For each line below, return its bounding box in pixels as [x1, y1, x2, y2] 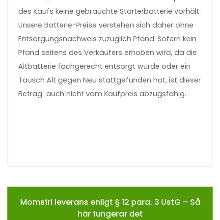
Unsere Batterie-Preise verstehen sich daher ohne [18, 20, 193, 30]
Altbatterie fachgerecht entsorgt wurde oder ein [18, 61, 191, 71]
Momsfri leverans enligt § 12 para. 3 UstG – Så [20, 196, 200, 208]
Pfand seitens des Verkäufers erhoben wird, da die [18, 47, 197, 57]
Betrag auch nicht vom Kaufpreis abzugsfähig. [18, 88, 186, 99]
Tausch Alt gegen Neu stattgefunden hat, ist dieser [18, 75, 201, 85]
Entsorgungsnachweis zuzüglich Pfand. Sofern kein [18, 33, 196, 44]
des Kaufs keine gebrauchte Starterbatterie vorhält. [18, 6, 201, 16]
